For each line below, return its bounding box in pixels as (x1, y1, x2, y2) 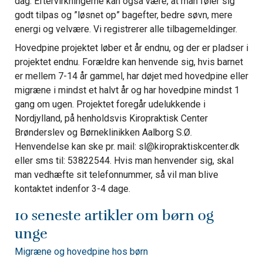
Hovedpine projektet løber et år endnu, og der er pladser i (14, 42, 248, 53)
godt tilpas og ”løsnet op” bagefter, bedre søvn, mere (14, 9, 232, 21)
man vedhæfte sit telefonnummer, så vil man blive (14, 168, 218, 180)
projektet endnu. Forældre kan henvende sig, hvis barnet (14, 56, 243, 68)
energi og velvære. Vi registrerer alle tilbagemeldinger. (14, 23, 237, 35)
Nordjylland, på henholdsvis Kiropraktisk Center (14, 112, 208, 124)
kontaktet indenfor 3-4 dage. (14, 183, 130, 194)
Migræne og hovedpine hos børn (14, 245, 148, 257)
